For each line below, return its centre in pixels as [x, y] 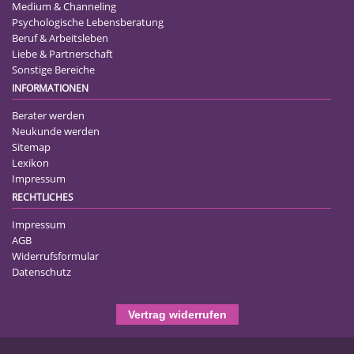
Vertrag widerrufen [177, 314]
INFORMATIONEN [50, 88]
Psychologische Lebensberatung [88, 22]
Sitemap [31, 147]
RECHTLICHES [43, 197]
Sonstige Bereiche [53, 69]
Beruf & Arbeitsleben [60, 38]
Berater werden [48, 115]
